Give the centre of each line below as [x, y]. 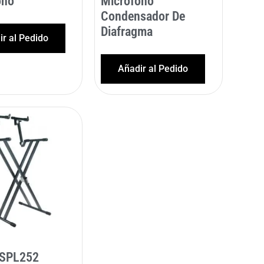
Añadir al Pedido [153, 68]
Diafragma [127, 31]
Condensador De [143, 16]
